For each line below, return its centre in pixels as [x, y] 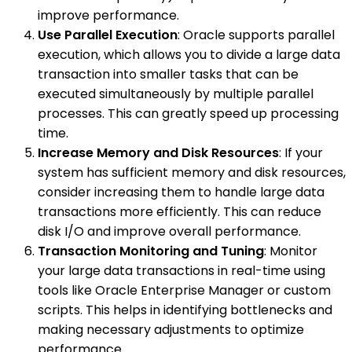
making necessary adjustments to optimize [171, 330]
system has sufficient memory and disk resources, [192, 173]
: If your [301, 153]
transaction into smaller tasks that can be [168, 75]
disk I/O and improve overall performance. [169, 232]
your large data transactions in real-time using [181, 271]
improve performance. [108, 16]
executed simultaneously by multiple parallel [176, 94]
